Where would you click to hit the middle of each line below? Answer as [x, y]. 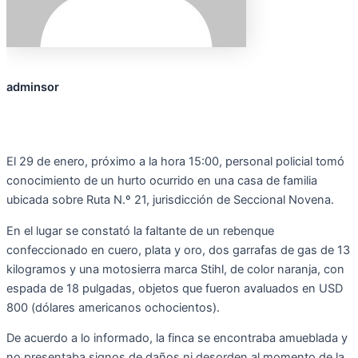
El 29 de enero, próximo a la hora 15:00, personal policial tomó [175, 162]
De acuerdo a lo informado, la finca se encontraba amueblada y [177, 338]
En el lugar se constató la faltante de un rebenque [140, 231]
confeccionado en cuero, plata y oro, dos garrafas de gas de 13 [178, 250]
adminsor [33, 87]
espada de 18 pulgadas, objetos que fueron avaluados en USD [175, 288]
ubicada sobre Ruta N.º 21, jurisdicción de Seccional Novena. [170, 200]
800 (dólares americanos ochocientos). [113, 307]
